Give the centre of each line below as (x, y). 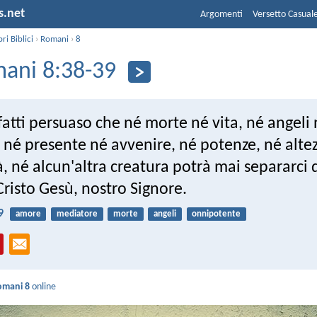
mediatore (77, 214)
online (43, 287)
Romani (55, 39)
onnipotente (217, 214)
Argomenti (221, 15)
